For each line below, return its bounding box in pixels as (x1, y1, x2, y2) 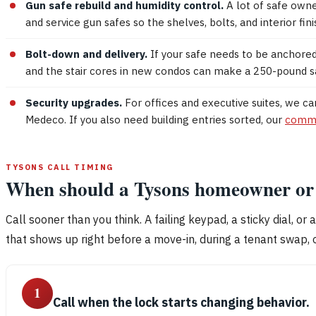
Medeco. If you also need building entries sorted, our (25, 112, 285, 126)
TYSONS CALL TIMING (6, 162, 114, 172)
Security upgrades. (25, 95, 122, 109)
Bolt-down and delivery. (25, 47, 147, 61)
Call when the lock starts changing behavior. (53, 293, 310, 310)
